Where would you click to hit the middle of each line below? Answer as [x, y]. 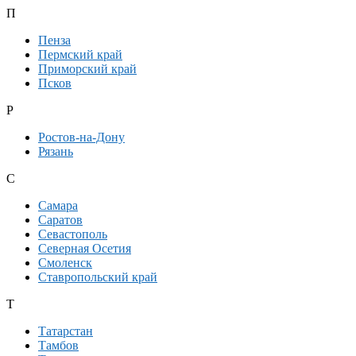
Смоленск [65, 263]
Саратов [60, 220]
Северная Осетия [85, 249]
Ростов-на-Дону [81, 137]
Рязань [56, 152]
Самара [58, 206]
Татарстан [66, 331]
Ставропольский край [98, 277]
